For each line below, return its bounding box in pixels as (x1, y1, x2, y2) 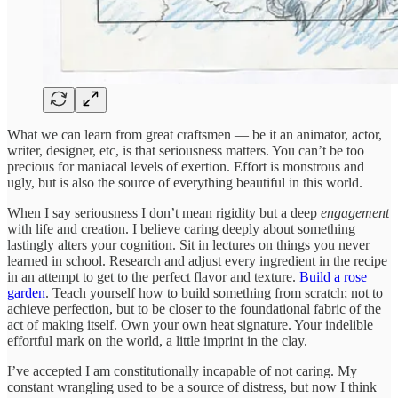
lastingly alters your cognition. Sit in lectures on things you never (7, 236, 370, 252)
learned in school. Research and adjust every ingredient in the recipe (7, 252, 387, 268)
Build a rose (299, 268, 367, 284)
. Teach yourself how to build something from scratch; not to (45, 284, 383, 300)
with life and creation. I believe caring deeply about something (7, 220, 355, 236)
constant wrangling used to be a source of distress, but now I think (7, 378, 377, 394)
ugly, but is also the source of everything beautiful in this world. (7, 174, 362, 190)
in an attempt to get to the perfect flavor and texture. (7, 268, 299, 284)
